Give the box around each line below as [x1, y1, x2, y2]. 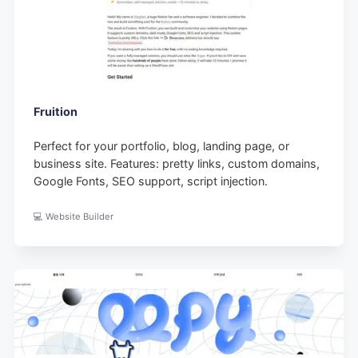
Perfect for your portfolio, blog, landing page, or [34, 138, 290, 153]
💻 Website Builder [34, 211, 114, 223]
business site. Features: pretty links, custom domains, [34, 156, 320, 170]
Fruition [34, 104, 78, 118]
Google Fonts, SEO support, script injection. [34, 173, 268, 188]
